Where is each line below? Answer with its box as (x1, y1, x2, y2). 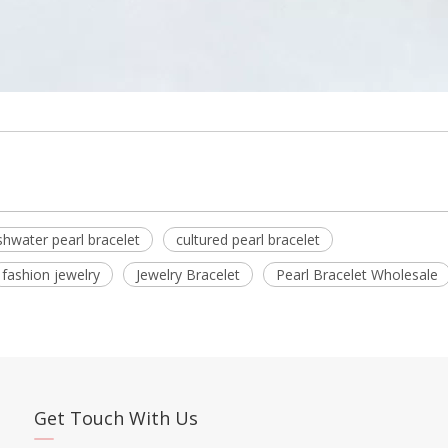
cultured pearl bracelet (176, 230, 320, 249)
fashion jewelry (2, 265, 100, 284)
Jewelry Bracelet (136, 265, 240, 284)
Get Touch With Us (34, 406, 198, 430)
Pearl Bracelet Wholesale (276, 265, 438, 284)
